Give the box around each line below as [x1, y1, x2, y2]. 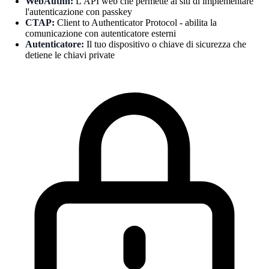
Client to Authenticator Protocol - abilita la [54, 17, 217, 28]
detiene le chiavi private [25, 49, 115, 60]
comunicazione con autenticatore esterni [25, 28, 176, 38]
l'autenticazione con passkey [25, 6, 132, 17]
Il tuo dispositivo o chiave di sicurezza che [83, 38, 246, 49]
